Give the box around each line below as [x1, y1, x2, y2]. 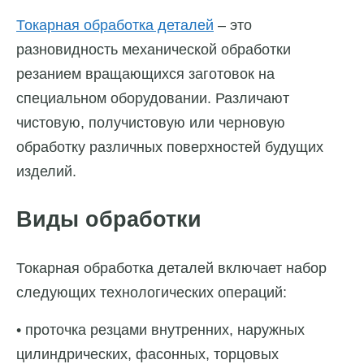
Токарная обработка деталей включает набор [16, 260, 327, 277]
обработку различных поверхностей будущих [16, 138, 323, 155]
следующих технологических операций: [16, 284, 287, 301]
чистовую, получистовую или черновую [16, 114, 285, 131]
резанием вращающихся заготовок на [16, 65, 275, 82]
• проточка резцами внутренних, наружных [16, 322, 305, 339]
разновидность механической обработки [16, 41, 291, 58]
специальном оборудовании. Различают [16, 89, 289, 106]
